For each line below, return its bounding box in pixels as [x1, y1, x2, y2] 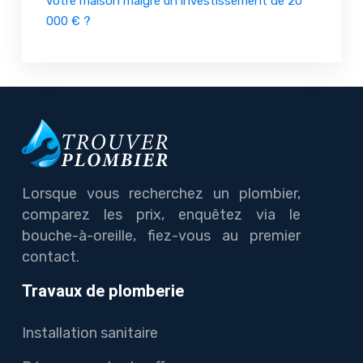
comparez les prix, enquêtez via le [22, 205, 301, 224]
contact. [22, 247, 79, 266]
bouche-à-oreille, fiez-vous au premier [22, 226, 301, 245]
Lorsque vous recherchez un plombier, [22, 184, 301, 203]
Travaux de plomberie [22, 279, 184, 303]
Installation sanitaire [22, 323, 158, 342]
